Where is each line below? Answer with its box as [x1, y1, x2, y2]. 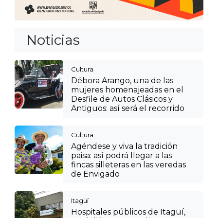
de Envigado [71, 169, 120, 179]
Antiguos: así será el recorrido [71, 103, 184, 113]
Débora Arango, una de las [71, 75, 173, 85]
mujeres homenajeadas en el [71, 85, 183, 94]
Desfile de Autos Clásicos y [71, 94, 173, 104]
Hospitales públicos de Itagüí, [71, 207, 185, 217]
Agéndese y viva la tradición [71, 141, 178, 151]
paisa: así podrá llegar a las [71, 150, 172, 160]
